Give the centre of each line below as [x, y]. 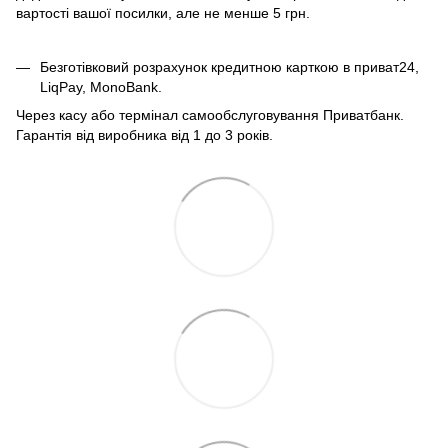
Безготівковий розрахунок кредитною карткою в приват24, [229, 66]
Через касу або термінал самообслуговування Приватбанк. [210, 115]
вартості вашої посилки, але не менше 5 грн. [163, 12]
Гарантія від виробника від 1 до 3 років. [144, 135]
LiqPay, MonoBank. [101, 86]
